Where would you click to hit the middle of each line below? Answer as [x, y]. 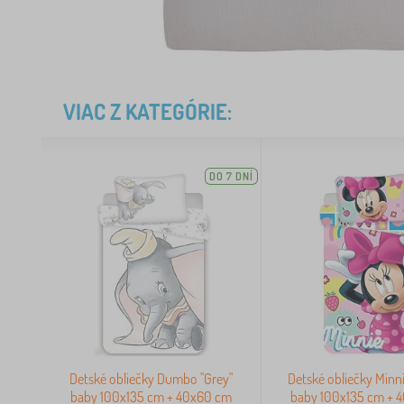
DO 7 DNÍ [231, 176]
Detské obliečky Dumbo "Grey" [151, 378]
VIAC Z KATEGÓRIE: [147, 111]
